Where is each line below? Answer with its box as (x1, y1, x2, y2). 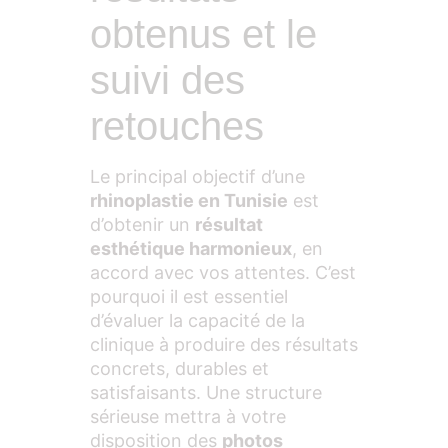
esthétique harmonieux (90, 238, 292, 260)
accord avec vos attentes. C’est (90, 262, 356, 284)
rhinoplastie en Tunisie (90, 190, 288, 212)
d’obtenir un (90, 214, 195, 236)
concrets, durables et (90, 358, 269, 380)
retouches (90, 104, 264, 149)
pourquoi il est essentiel (90, 286, 288, 308)
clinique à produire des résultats (90, 334, 358, 356)
